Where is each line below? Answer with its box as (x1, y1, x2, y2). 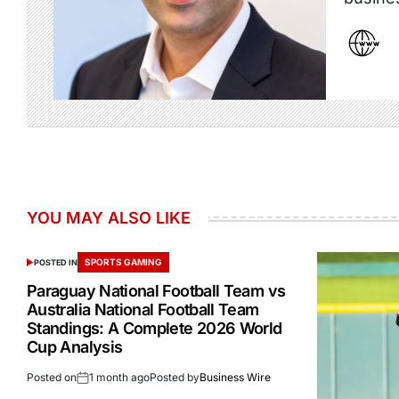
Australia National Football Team (27, 299, 259, 319)
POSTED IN (33, 256, 77, 267)
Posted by (150, 370, 199, 384)
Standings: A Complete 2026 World (27, 318, 282, 338)
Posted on (27, 370, 77, 384)
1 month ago (89, 370, 150, 384)
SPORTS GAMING (84, 256, 162, 267)
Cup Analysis (27, 337, 123, 356)
